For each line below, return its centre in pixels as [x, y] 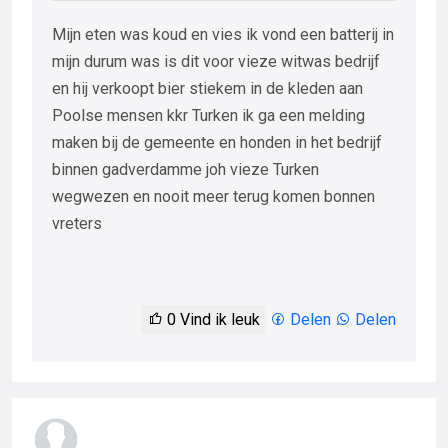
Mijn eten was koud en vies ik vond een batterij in [223, 35]
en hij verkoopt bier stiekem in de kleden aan [207, 89]
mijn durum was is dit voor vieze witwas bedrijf [216, 62]
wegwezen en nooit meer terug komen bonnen [213, 197]
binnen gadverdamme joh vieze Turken [185, 170]
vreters [77, 224]
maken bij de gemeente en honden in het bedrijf [217, 143]
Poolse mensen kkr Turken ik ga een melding [208, 116]
